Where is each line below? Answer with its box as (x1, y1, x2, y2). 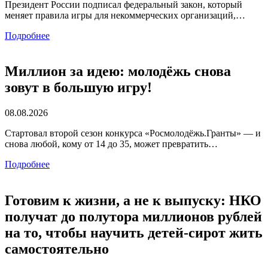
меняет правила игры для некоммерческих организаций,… (5, 10, 245, 20)
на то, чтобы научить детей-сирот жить (5, 225, 263, 241)
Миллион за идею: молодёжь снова (5, 63, 231, 80)
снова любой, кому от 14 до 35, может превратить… (5, 139, 218, 150)
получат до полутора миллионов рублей (5, 209, 262, 225)
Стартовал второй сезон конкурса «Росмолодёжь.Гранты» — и (5, 128, 261, 139)
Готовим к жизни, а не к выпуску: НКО (5, 193, 261, 209)
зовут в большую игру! (5, 80, 152, 96)
